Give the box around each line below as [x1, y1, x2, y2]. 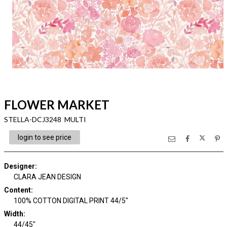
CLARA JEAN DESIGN [14, 173, 81, 181]
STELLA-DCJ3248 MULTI [4, 115, 86, 124]
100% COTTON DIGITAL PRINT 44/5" [14, 197, 128, 205]
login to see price [17, 133, 71, 141]
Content [4, 186, 31, 194]
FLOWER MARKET [4, 97, 109, 112]
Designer [4, 162, 35, 170]
